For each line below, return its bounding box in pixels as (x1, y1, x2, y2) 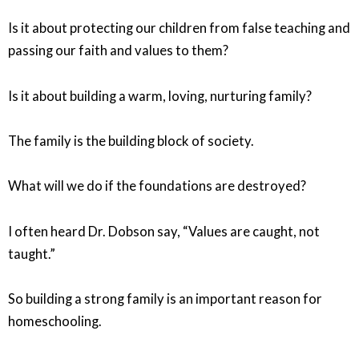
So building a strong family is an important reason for (8, 290, 322, 307)
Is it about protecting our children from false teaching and (8, 20, 350, 37)
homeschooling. (8, 313, 102, 329)
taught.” (8, 245, 55, 262)
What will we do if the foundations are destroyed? (8, 178, 306, 195)
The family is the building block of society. (8, 133, 254, 150)
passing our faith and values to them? (8, 42, 228, 59)
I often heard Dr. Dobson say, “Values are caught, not (8, 223, 320, 240)
